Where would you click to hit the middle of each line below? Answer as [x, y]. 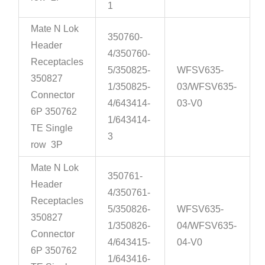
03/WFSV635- [207, 87]
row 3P [47, 145]
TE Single [52, 128]
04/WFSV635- [207, 226]
